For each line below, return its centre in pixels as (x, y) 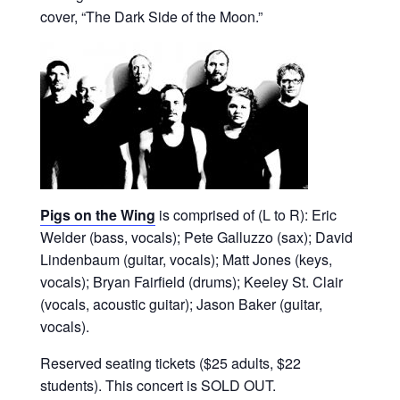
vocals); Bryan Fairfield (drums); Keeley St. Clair (192, 281)
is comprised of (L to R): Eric (246, 214)
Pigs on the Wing (98, 214)
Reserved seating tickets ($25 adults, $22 (171, 362)
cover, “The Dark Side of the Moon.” (151, 16)
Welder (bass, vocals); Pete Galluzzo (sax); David (196, 237)
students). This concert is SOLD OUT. (158, 385)
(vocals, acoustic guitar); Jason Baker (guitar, (181, 304)
